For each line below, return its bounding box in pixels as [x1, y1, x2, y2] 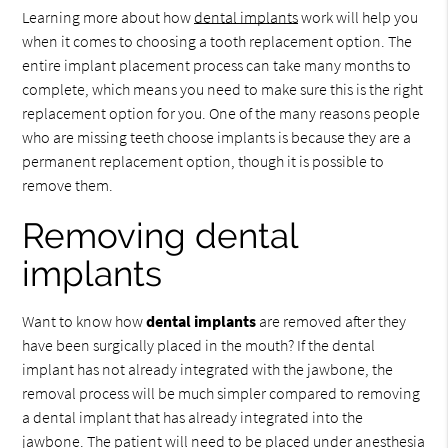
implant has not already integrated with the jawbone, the [22, 359, 394, 379]
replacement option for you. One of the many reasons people [22, 103, 421, 123]
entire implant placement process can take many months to [22, 55, 412, 75]
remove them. [22, 175, 114, 195]
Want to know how [22, 311, 147, 331]
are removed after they [256, 311, 407, 331]
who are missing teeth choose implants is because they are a [22, 127, 412, 147]
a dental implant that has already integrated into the [22, 407, 364, 427]
